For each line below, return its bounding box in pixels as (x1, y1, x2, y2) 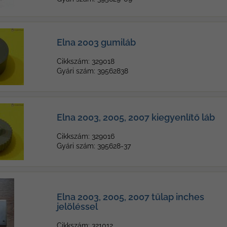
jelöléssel (57, 201, 98, 212)
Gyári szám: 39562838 (57, 67, 128, 75)
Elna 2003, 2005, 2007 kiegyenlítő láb (57, 112, 215, 123)
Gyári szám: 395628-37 (57, 142, 131, 150)
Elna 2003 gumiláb (57, 37, 136, 48)
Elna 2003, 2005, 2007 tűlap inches (57, 192, 204, 202)
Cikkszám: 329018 (57, 57, 115, 65)
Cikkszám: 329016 (57, 132, 115, 140)
